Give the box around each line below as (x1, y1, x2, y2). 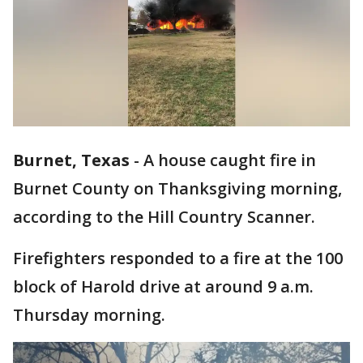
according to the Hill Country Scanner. (13, 206, 319, 228)
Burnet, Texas (13, 149, 130, 172)
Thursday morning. (13, 304, 165, 327)
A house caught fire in (143, 149, 316, 172)
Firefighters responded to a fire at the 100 (13, 247, 343, 270)
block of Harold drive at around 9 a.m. (13, 275, 314, 298)
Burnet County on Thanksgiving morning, (13, 177, 342, 200)
